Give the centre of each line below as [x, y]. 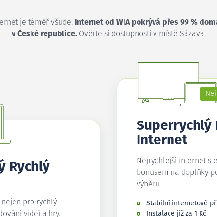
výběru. [149, 184]
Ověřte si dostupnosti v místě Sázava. [141, 34]
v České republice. [44, 34]
